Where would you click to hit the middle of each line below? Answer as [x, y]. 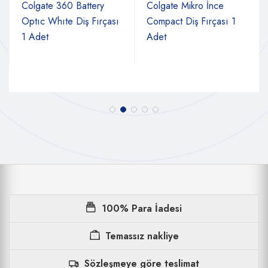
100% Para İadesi [142, 208]
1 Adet [35, 36]
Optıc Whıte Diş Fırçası [70, 21]
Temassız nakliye [142, 236]
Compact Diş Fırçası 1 [191, 21]
